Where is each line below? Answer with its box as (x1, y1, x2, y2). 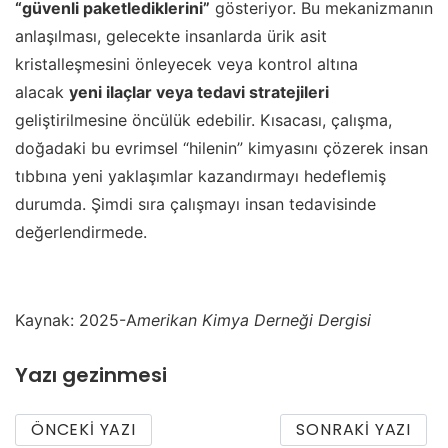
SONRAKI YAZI (296, 417, 411, 441)
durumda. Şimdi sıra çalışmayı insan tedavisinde (15, 194, 376, 215)
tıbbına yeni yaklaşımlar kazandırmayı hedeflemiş (15, 166, 386, 187)
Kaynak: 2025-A (15, 310, 137, 331)
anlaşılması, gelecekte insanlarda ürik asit (15, 26, 327, 47)
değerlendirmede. (15, 222, 147, 243)
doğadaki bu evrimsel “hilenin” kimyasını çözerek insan (15, 138, 428, 159)
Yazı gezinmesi (15, 360, 167, 389)
